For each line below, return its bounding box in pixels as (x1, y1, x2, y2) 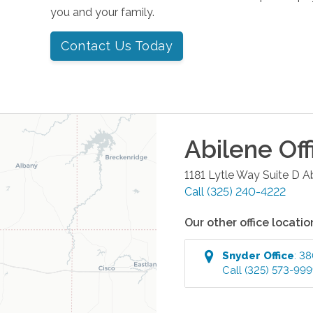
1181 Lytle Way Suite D (184, 168, 300, 182)
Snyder (222, 249, 261, 262)
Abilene (184, 134, 272, 163)
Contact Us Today (61, 38, 173, 53)
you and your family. (50, 5, 155, 19)
